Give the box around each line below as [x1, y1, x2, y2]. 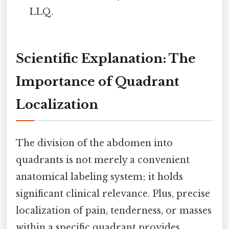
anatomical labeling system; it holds [16, 171, 183, 182]
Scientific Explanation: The [16, 51, 196, 66]
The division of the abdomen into [16, 137, 173, 149]
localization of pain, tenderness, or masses [16, 204, 212, 216]
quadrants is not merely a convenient [16, 154, 190, 166]
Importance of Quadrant [16, 74, 179, 89]
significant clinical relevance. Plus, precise [16, 188, 210, 199]
